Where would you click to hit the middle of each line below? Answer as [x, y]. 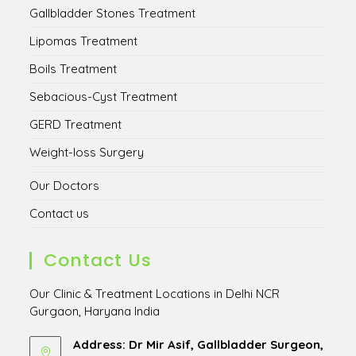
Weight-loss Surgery [87, 152]
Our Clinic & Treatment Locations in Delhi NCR [155, 294]
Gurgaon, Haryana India [95, 311]
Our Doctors [65, 186]
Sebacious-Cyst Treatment [104, 97]
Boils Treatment [74, 69]
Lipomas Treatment [84, 41]
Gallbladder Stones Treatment [113, 13]
